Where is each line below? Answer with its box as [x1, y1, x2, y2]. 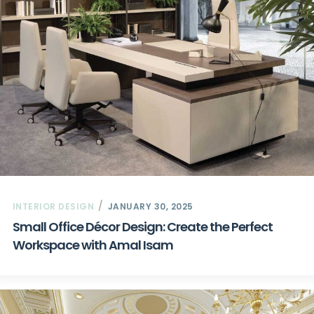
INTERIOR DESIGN [12, 200, 94, 212]
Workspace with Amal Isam [12, 235, 173, 254]
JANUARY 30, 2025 [107, 200, 193, 212]
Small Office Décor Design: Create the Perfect [12, 217, 273, 235]
